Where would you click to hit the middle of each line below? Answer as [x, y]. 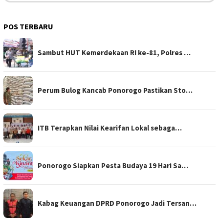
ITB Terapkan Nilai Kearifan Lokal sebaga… [110, 128]
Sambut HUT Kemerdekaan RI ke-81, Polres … [114, 53]
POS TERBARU [28, 27]
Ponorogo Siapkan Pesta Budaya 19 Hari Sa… [113, 166]
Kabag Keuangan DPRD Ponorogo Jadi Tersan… [117, 203]
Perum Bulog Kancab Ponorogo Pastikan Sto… [115, 90]
